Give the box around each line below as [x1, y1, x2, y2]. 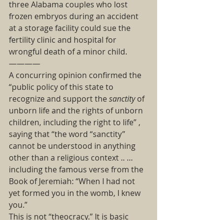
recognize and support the [9, 93, 109, 104]
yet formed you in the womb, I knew [9, 188, 142, 198]
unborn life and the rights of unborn [9, 105, 145, 116]
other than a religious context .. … [9, 152, 135, 163]
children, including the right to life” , [9, 117, 142, 128]
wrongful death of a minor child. [9, 46, 129, 57]
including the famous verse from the [9, 164, 145, 175]
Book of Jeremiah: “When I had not [9, 176, 137, 187]
